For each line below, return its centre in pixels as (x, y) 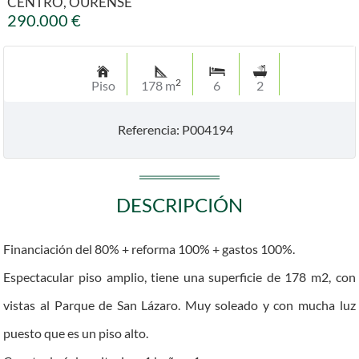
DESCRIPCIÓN (179, 205)
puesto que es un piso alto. (76, 333)
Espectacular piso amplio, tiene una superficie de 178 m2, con (179, 277)
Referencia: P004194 (175, 129)
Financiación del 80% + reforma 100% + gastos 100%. (149, 249)
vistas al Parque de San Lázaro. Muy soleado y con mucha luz (179, 305)
